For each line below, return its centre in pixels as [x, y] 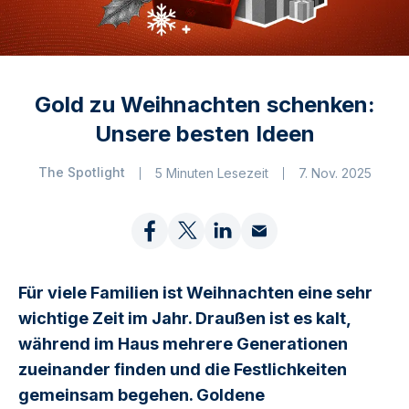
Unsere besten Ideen [204, 133]
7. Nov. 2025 [335, 173]
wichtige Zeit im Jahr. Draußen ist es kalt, [184, 318]
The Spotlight [81, 172]
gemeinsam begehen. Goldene [142, 394]
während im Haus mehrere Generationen [183, 343]
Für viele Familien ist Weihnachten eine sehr [195, 292]
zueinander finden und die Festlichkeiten [183, 369]
